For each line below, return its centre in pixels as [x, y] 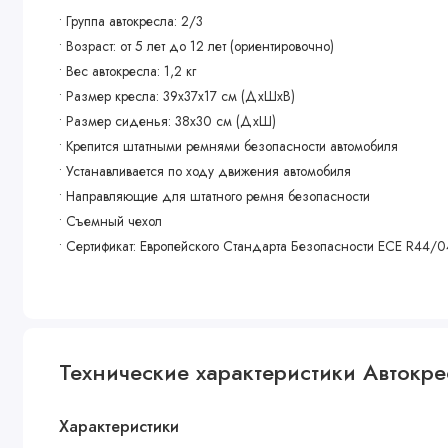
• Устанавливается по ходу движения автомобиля [205, 171]
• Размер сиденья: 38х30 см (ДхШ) [168, 121]
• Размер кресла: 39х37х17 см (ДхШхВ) [177, 96]
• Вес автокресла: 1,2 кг [128, 71]
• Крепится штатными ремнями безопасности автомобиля [229, 146]
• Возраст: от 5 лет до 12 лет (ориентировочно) [199, 46]
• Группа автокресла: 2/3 [131, 21]
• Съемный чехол [113, 221]
